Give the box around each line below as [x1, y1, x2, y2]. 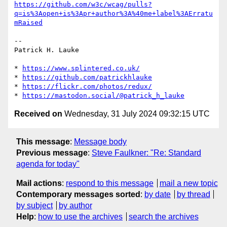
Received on [14, 109, 62, 119]
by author [58, 201, 92, 210]
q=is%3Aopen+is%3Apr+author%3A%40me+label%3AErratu [14, 10, 213, 18]
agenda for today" [16, 159, 80, 168]
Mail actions [16, 178, 62, 187]
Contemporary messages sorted [16, 190, 140, 199]
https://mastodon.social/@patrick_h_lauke [22, 92, 184, 100]
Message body [74, 137, 127, 146]
